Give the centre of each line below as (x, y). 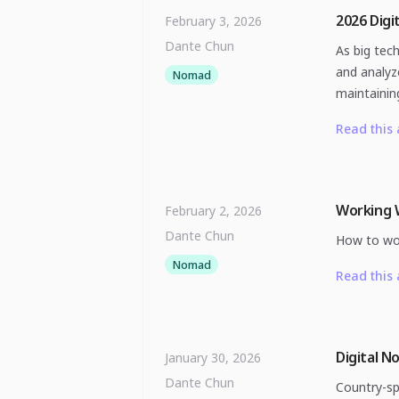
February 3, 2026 (213, 21)
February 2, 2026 (213, 211)
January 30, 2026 (213, 358)
